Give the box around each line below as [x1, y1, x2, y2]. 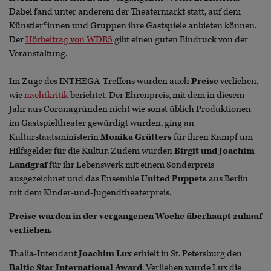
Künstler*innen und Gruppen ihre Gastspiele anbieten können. [9, 20, 256, 32]
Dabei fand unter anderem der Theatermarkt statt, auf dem [9, 6, 241, 18]
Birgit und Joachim [174, 145, 255, 157]
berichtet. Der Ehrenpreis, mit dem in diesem [68, 90, 244, 102]
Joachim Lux [79, 248, 134, 260]
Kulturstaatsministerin [9, 131, 100, 143]
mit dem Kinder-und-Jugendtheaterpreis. [9, 187, 171, 199]
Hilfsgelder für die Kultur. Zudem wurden [9, 145, 174, 157]
